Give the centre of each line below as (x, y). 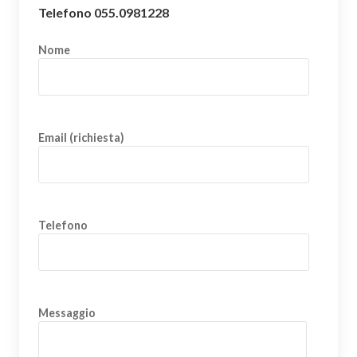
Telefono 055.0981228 (104, 12)
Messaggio (67, 312)
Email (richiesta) (81, 137)
